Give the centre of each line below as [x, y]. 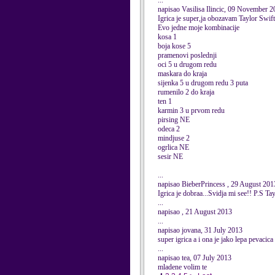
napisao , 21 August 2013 [195, 212]
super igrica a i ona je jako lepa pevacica [215, 239]
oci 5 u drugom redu [187, 64]
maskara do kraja [182, 74]
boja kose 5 [174, 46]
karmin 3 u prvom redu [191, 110]
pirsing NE [174, 120]
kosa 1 [167, 37]
